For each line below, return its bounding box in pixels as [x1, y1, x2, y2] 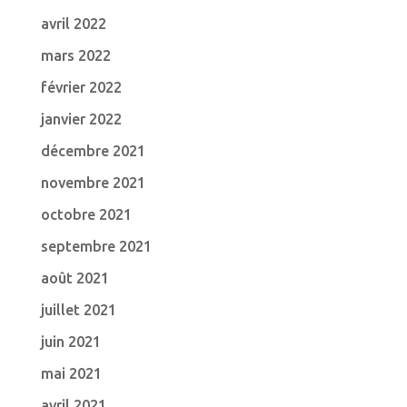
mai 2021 [40, 365, 102, 382]
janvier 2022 [40, 111, 122, 127]
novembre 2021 [40, 174, 145, 191]
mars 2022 [40, 47, 111, 64]
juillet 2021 [40, 302, 116, 318]
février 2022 [40, 79, 122, 95]
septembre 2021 [40, 238, 152, 254]
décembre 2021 [40, 143, 145, 159]
